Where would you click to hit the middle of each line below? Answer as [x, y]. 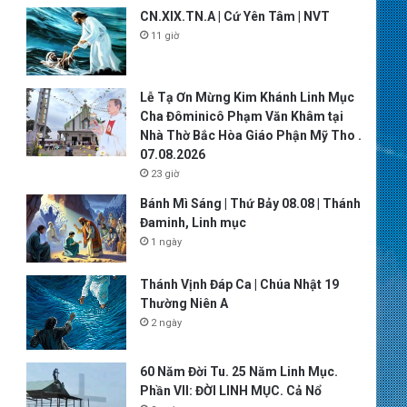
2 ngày [166, 323]
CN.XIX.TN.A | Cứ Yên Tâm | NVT [234, 16]
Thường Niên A [184, 303]
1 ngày [166, 242]
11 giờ [164, 35]
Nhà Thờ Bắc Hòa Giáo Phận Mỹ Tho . [250, 135]
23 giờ [164, 174]
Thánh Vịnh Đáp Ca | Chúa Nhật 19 [239, 284]
